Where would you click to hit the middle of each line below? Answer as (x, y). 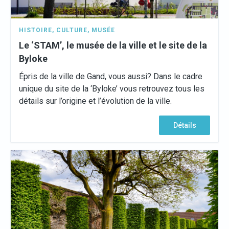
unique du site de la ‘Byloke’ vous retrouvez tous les (112, 89)
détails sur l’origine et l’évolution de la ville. (95, 101)
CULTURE (72, 30)
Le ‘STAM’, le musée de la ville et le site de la (113, 45)
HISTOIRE (36, 30)
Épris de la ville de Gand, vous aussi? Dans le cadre (111, 76)
